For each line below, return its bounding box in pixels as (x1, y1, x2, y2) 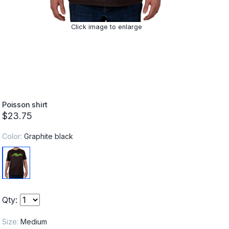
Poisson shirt (2, 100, 48, 109)
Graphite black (24, 131, 73, 141)
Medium (20, 217, 47, 226)
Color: (2, 131, 24, 141)
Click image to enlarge (71, 22, 142, 31)
